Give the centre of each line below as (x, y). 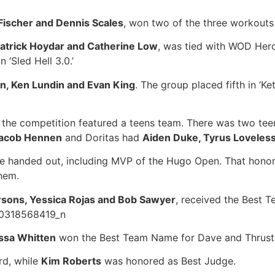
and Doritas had (102, 137)
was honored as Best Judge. (168, 261)
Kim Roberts (71, 261)
